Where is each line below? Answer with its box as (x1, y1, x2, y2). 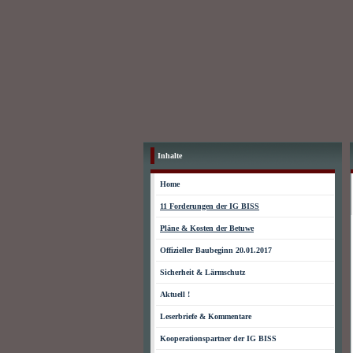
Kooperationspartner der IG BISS (160, 334, 277, 343)
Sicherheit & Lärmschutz (160, 268, 245, 277)
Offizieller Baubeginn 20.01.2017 (160, 246, 272, 255)
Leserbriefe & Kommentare (160, 312, 251, 321)
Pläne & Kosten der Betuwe (160, 224, 254, 232)
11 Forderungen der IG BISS (160, 202, 259, 210)
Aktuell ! (160, 290, 190, 299)
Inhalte (158, 151, 182, 160)
